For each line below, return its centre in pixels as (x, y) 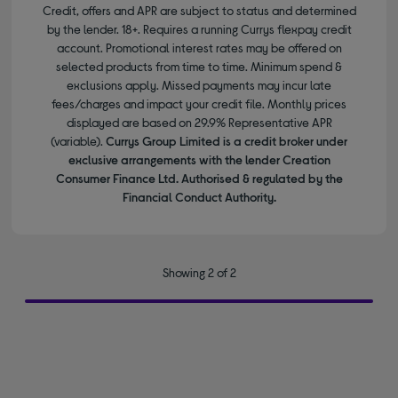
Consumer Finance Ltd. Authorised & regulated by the (199, 179)
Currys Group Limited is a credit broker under (227, 141)
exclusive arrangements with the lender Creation (199, 160)
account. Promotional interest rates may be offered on (199, 48)
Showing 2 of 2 (199, 273)
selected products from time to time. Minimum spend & (199, 67)
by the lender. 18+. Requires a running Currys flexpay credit (199, 29)
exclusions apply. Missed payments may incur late (199, 85)
